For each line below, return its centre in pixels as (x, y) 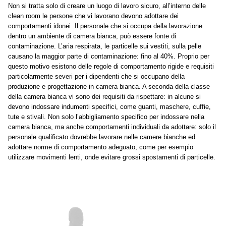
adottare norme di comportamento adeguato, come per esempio (101, 147)
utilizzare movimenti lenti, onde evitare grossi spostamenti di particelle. (113, 157)
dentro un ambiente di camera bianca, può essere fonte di (92, 36)
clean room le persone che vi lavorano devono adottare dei (93, 16)
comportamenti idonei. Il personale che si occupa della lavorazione (105, 26)
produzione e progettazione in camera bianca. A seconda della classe (109, 87)
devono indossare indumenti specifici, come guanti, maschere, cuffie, (109, 107)
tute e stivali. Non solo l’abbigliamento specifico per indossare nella (106, 117)
